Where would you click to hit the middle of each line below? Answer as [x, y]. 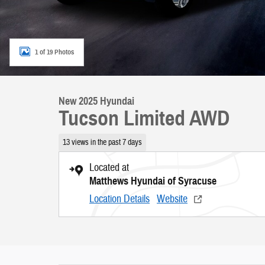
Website [172, 199]
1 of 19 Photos [54, 52]
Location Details [119, 199]
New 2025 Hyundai [96, 101]
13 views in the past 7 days [102, 142]
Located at [109, 167]
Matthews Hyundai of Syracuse [153, 181]
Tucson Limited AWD [144, 118]
